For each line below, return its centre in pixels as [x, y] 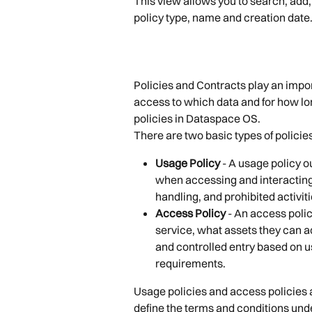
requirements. [190, 264]
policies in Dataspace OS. [197, 118]
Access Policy [190, 213]
